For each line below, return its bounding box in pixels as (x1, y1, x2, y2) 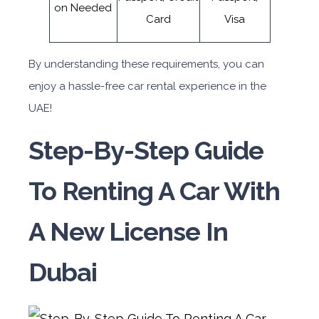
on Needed (54, 1, 112, 14)
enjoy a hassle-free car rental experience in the (28, 80, 266, 93)
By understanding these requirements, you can (28, 58, 264, 70)
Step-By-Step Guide (28, 135, 263, 165)
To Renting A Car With (28, 176, 280, 206)
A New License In (28, 216, 228, 246)
